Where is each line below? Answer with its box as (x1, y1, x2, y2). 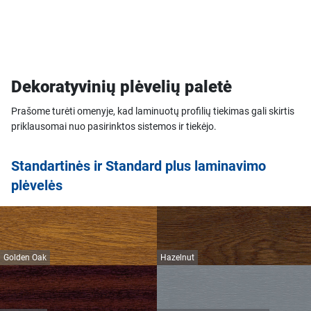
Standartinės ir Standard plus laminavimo (11, 158, 266, 175)
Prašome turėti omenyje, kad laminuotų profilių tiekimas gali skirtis (11, 106, 294, 117)
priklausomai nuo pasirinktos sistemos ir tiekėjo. (11, 121, 217, 133)
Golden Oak (3, 253, 47, 263)
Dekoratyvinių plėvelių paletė (11, 77, 232, 97)
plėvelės (11, 177, 62, 194)
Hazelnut (160, 253, 194, 263)
